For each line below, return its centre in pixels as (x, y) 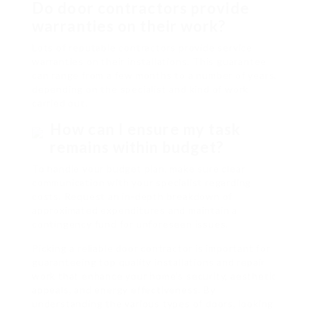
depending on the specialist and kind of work (140, 89)
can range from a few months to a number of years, (155, 75)
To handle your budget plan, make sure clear (139, 169)
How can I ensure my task (146, 129)
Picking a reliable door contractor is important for (151, 248)
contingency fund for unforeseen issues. (130, 224)
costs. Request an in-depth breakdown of (133, 197)
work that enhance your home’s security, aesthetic (155, 276)
